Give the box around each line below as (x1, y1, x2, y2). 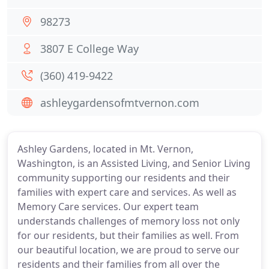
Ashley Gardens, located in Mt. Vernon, (17, 142, 193, 156)
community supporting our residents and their (17, 171, 230, 184)
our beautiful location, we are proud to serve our (17, 243, 240, 256)
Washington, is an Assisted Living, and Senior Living (17, 157, 250, 170)
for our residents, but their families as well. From (17, 229, 239, 242)
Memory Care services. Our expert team (17, 200, 199, 213)
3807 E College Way (40, 41, 139, 56)
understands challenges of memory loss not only (17, 214, 240, 228)
